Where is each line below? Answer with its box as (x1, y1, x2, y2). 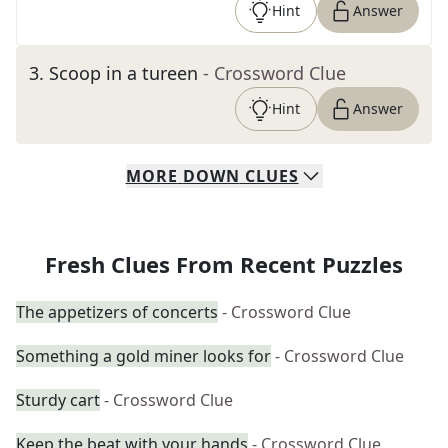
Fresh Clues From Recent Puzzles (45, 249, 403, 279)
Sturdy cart (16, 389, 100, 411)
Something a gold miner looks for (16, 345, 271, 367)
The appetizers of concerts (16, 301, 218, 323)
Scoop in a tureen (49, 61, 198, 85)
